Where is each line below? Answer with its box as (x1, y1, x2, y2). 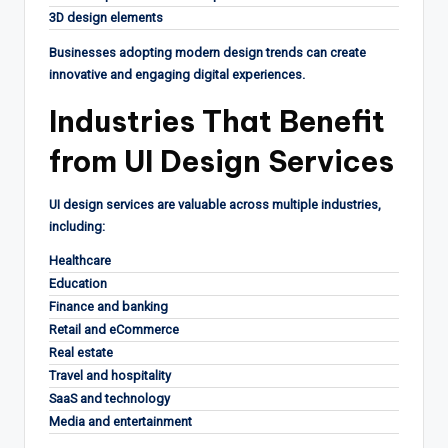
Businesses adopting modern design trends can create (49, 44, 366, 60)
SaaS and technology (49, 390, 170, 406)
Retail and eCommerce (49, 321, 179, 337)
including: (49, 218, 105, 234)
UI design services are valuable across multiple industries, (49, 196, 381, 212)
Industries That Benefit (49, 102, 385, 140)
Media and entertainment (49, 413, 192, 429)
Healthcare (49, 252, 111, 268)
